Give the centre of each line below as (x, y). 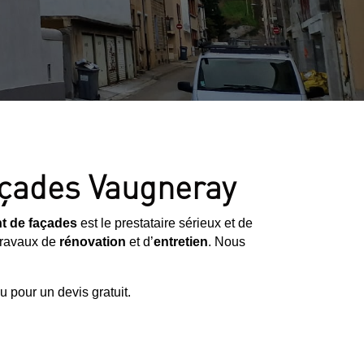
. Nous (227, 241)
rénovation (93, 241)
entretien (181, 241)
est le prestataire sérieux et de (165, 223)
